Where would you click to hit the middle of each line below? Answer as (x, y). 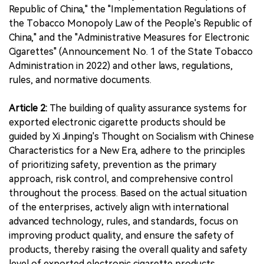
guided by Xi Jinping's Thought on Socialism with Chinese (131, 136)
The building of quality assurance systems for (148, 108)
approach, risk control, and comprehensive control (121, 179)
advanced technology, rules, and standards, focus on (123, 221)
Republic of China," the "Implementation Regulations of (128, 9)
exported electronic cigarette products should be (117, 122)
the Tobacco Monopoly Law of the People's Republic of (131, 23)
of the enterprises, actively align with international (119, 207)
